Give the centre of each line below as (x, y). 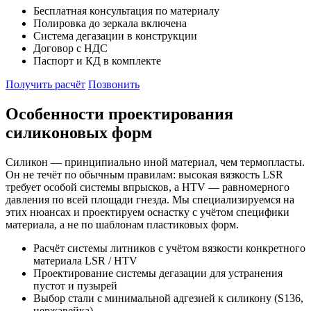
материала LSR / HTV (85, 260)
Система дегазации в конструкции (115, 35)
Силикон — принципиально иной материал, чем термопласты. (155, 162)
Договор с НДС (70, 48)
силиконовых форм (79, 132)
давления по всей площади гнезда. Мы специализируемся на (150, 199)
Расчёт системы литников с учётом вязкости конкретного (169, 248)
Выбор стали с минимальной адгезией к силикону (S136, (168, 298)
